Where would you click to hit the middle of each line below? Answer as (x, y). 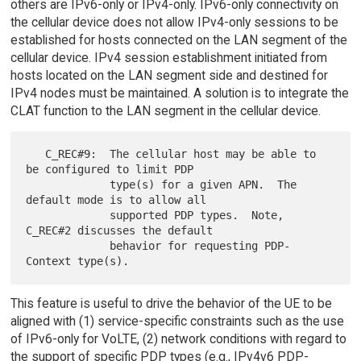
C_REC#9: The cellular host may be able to (36, 154)
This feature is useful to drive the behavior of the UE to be (171, 303)
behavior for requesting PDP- (68, 245)
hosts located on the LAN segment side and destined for (169, 75)
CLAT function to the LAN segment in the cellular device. (165, 110)
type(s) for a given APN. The (68, 184)
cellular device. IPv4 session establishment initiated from (168, 57)
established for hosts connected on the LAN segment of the (178, 39)
